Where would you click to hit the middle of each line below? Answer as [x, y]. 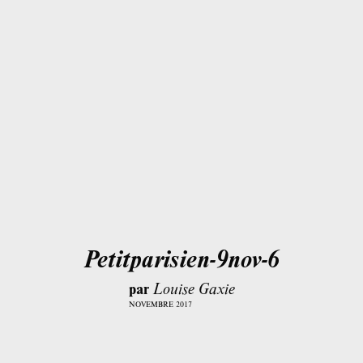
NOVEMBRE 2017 [160, 305]
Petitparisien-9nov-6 [181, 258]
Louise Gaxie [194, 288]
